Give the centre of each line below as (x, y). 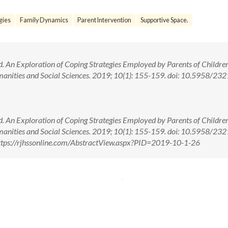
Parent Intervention (104, 20)
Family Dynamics (44, 20)
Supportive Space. (164, 20)
